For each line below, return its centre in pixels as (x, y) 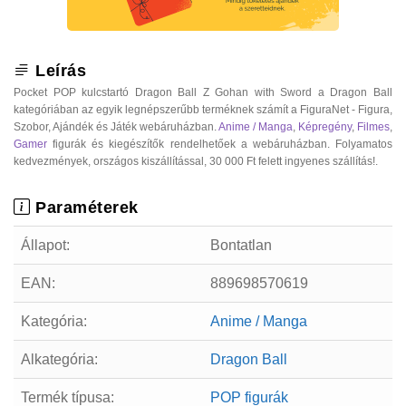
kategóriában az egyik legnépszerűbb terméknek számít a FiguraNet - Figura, (203, 109)
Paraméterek (84, 207)
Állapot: (45, 245)
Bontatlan (241, 245)
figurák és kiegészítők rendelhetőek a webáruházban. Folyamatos (220, 144)
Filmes (373, 126)
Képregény (325, 126)
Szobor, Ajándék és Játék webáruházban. (116, 126)
